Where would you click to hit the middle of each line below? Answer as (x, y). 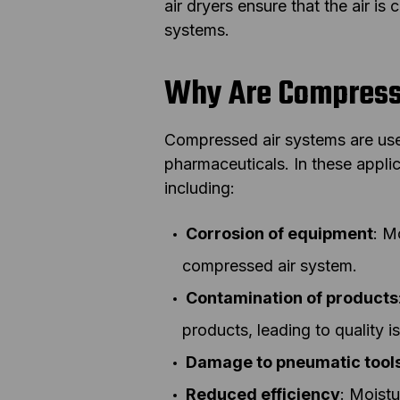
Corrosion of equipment (279, 233)
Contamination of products (292, 297)
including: (200, 187)
